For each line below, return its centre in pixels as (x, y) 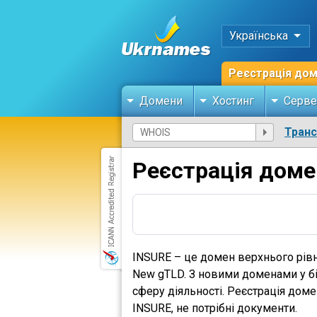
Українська (259, 36)
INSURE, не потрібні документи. (215, 308)
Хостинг (233, 101)
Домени (161, 101)
